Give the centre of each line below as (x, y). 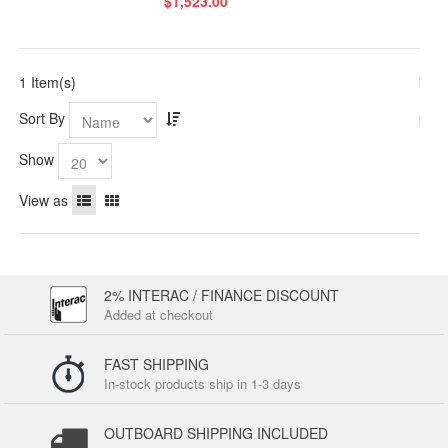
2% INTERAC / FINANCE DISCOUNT (222, 295)
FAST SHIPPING (157, 364)
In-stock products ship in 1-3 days (203, 383)
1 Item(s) (48, 82)
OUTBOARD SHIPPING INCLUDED (216, 433)
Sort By (42, 118)
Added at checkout (159, 314)
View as (44, 200)
